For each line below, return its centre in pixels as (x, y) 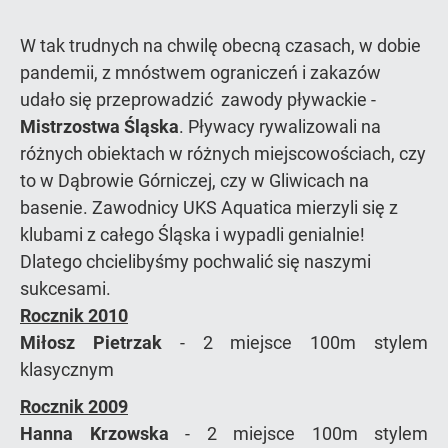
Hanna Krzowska (94, 433)
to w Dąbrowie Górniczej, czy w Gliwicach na (194, 180)
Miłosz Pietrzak (91, 342)
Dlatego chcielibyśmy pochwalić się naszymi (195, 261)
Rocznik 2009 (74, 406)
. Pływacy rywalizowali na (280, 126)
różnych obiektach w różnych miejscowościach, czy (223, 153)
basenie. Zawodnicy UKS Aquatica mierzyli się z (209, 207)
